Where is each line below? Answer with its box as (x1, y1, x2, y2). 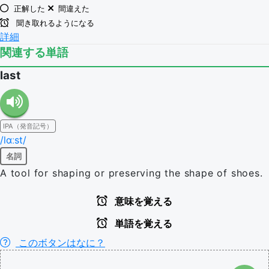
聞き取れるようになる (14, 19, 94, 28)
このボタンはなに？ (16, 237, 105, 249)
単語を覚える (112, 219, 172, 229)
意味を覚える (112, 196, 172, 207)
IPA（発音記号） (3, 122, 53, 130)
